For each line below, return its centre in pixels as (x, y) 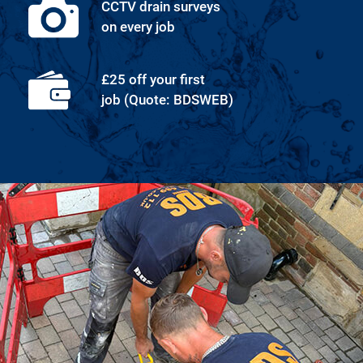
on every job (138, 27)
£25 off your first (153, 80)
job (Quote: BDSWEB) (167, 100)
